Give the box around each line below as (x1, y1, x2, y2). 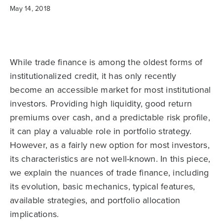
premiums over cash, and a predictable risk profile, (10, 111, 210, 124)
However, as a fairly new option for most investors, (10, 139, 210, 151)
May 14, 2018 (10, 3, 50, 14)
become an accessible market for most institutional (10, 83, 211, 96)
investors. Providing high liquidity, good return (10, 97, 192, 110)
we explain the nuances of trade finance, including (10, 166, 209, 179)
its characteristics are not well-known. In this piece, (10, 152, 211, 165)
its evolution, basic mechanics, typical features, (10, 180, 195, 193)
